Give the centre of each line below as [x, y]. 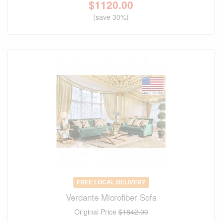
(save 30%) [111, 17]
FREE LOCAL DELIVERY [111, 183]
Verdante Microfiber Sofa [111, 197]
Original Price [96, 212]
